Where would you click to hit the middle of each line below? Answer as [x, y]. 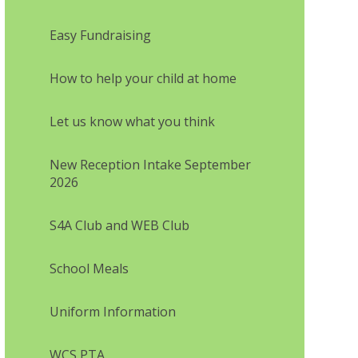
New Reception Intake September [150, 164]
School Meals [89, 268]
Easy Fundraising [100, 35]
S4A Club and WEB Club [119, 225]
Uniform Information [112, 311]
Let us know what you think [132, 121]
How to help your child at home [143, 78]
